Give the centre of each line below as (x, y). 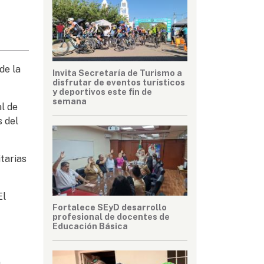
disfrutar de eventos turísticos (119, 82)
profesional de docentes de (111, 216)
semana (70, 101)
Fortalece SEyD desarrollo (110, 207)
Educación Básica (90, 226)
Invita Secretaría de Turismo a (117, 72)
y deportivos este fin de (102, 91)
